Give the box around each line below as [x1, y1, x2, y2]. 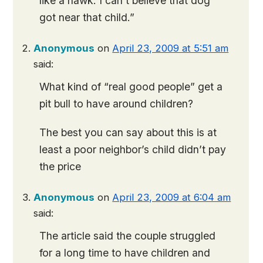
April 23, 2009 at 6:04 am [112, 191, 231, 203]
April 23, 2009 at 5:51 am [112, 42, 229, 54]
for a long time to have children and [39, 247, 211, 259]
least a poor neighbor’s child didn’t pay [39, 143, 227, 156]
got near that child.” [39, 11, 135, 23]
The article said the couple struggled [39, 230, 216, 242]
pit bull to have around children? [39, 97, 194, 110]
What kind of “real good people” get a [39, 80, 223, 93]
